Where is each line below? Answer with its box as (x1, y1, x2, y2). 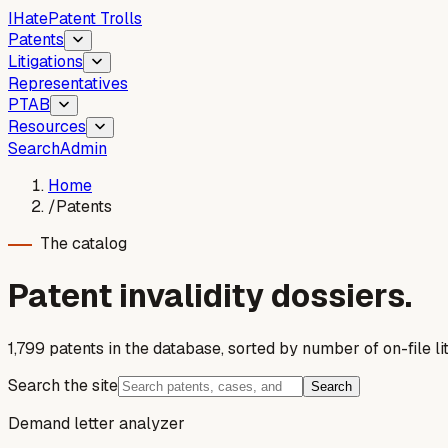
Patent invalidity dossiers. (8, 275, 412, 317)
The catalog (40, 233, 127, 254)
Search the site (8, 374, 118, 396)
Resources (8, 116, 86, 137)
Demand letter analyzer (8, 412, 185, 434)
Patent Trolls (48, 8, 142, 29)
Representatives (8, 73, 128, 94)
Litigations (8, 51, 83, 72)
